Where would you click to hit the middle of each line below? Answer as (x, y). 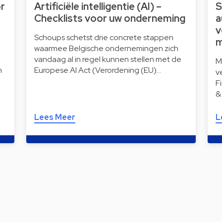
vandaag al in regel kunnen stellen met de (108, 59)
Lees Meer (55, 117)
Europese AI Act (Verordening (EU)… (97, 70)
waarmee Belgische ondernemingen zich (106, 48)
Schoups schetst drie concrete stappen (104, 37)
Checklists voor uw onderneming (110, 18)
